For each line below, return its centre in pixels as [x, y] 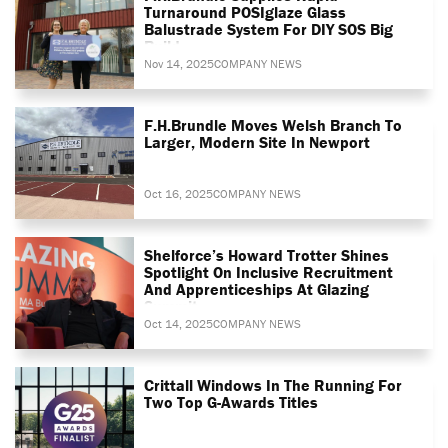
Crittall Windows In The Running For [273, 384]
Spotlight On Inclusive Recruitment [269, 271]
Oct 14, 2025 [179, 323]
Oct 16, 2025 [179, 193]
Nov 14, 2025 [179, 63]
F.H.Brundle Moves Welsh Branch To [273, 124]
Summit [171, 305]
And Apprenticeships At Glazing [257, 288]
